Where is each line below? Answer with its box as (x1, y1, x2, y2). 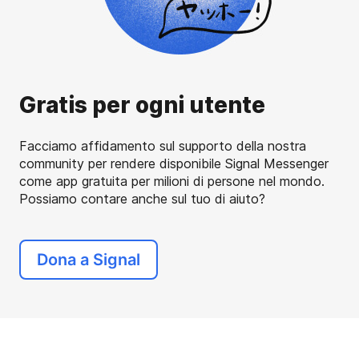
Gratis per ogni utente (19, 91, 265, 119)
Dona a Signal (37, 249, 140, 269)
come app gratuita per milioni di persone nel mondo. (19, 172, 325, 189)
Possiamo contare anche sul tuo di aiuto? (19, 190, 265, 207)
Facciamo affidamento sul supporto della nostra (19, 137, 306, 154)
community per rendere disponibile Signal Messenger (19, 155, 329, 171)
